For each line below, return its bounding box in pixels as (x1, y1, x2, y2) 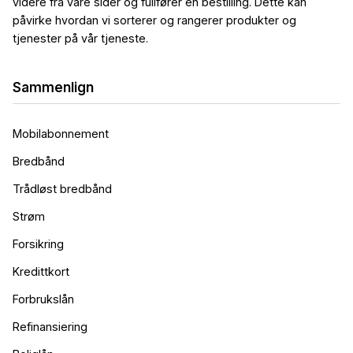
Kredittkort (13, 265, 69, 279)
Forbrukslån (13, 292, 74, 307)
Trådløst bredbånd (13, 182, 112, 196)
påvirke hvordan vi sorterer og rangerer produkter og (13, 13, 296, 28)
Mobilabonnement (13, 127, 109, 141)
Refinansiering (13, 320, 87, 334)
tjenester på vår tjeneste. (13, 32, 148, 46)
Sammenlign (13, 80, 94, 96)
